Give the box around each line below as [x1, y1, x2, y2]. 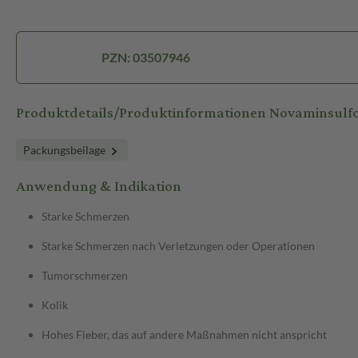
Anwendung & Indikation [16, 173, 181, 201]
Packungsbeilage [23, 143, 108, 157]
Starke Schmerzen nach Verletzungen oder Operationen [42, 239, 315, 253]
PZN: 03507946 [101, 50, 190, 66]
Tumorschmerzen [42, 268, 128, 283]
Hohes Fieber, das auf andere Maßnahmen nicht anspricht [42, 328, 327, 342]
